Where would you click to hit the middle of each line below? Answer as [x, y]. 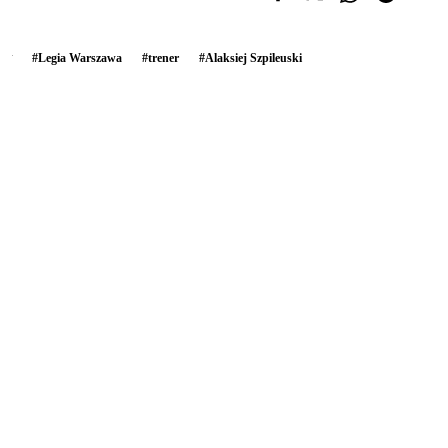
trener [163, 57]
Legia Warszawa [80, 57]
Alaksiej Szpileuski [253, 57]
